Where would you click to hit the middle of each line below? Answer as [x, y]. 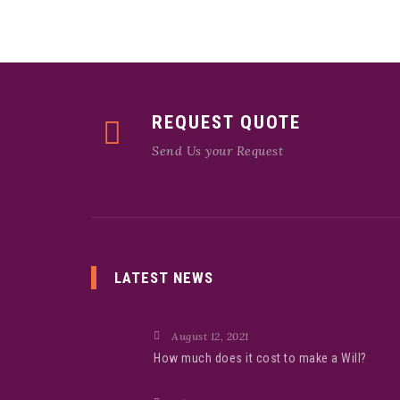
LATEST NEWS [164, 278]
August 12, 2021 [210, 336]
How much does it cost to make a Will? [260, 358]
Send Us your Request [217, 151]
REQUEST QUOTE [226, 122]
